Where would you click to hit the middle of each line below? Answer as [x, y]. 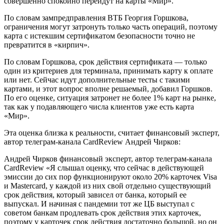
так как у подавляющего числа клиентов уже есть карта [99, 107]
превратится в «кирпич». [47, 45]
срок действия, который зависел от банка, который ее [95, 195]
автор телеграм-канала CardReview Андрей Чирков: [92, 142]
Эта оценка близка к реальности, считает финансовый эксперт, [112, 133]
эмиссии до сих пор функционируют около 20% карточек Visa [110, 177]
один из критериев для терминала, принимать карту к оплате [108, 71]
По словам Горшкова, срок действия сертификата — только [105, 62]
